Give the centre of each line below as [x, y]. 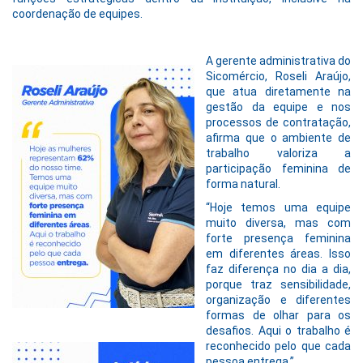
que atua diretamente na [278, 92]
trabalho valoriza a [278, 154]
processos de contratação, [278, 123]
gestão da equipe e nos [278, 107]
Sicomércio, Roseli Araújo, [278, 77]
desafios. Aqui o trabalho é [278, 331]
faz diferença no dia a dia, [278, 269]
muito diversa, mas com [278, 223]
